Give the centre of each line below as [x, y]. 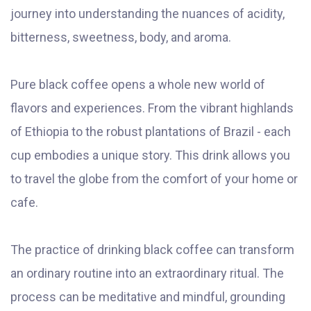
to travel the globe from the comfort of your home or [154, 179]
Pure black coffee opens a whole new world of [138, 85]
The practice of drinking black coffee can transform [152, 250]
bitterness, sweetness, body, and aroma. [121, 37]
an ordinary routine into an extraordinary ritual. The [147, 274]
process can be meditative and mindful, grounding [148, 297]
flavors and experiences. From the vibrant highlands [152, 108]
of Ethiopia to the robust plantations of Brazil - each [151, 132]
